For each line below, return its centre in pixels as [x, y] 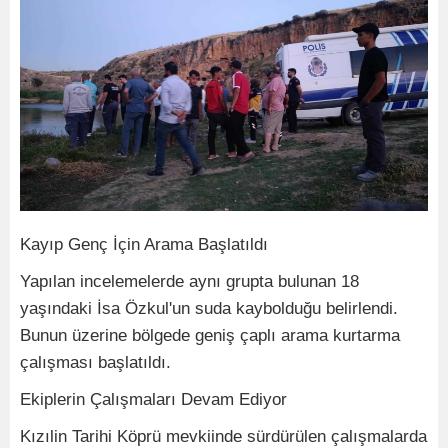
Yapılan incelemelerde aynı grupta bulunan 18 [189, 281]
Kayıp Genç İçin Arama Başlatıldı [144, 244]
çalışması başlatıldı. [95, 362]
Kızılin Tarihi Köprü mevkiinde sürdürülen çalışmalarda [223, 436]
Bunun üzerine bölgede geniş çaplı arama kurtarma [210, 335]
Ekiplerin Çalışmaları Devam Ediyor [153, 399]
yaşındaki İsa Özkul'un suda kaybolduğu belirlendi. [209, 308]
